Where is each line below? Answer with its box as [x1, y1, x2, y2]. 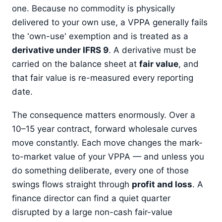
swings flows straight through [12, 179, 132, 190]
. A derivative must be [109, 45, 196, 55]
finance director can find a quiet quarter [12, 193, 170, 204]
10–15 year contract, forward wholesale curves [12, 124, 197, 134]
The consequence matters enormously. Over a [12, 110, 195, 120]
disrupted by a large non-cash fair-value [12, 207, 172, 218]
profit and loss [132, 179, 192, 190]
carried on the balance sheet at [12, 59, 139, 69]
